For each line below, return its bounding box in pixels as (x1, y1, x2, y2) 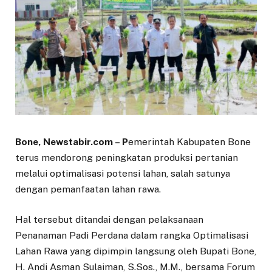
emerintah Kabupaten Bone (128, 135, 251, 148)
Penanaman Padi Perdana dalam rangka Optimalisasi (15, 229, 248, 241)
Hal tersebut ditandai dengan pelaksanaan (15, 213, 203, 225)
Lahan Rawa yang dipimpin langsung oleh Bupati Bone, (15, 245, 256, 257)
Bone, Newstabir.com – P (15, 135, 128, 148)
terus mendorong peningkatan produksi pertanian (15, 151, 238, 163)
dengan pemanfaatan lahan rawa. (15, 183, 161, 195)
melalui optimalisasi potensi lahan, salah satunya (15, 167, 230, 179)
